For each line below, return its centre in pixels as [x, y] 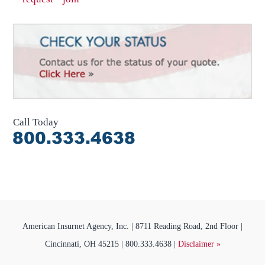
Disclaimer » [199, 243]
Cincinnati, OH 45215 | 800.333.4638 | [111, 243]
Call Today [36, 122]
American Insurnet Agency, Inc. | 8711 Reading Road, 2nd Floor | [132, 226]
